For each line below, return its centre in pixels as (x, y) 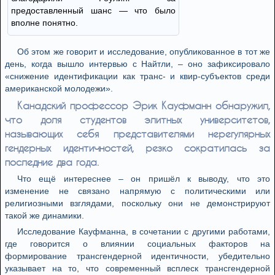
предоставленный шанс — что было (93, 10)
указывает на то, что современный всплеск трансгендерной (137, 268)
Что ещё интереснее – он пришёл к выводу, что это (144, 179)
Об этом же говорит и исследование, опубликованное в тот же (144, 52)
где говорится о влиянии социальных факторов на (137, 244)
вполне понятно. (45, 23)
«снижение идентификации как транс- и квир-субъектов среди (137, 76)
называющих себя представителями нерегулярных (137, 134)
